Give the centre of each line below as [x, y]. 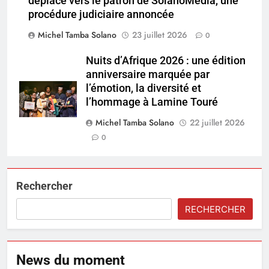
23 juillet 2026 [160, 35]
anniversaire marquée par [148, 74]
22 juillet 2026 [217, 122]
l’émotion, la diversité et [144, 88]
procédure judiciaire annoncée [101, 14]
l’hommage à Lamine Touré [152, 102]
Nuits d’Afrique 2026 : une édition [166, 60]
